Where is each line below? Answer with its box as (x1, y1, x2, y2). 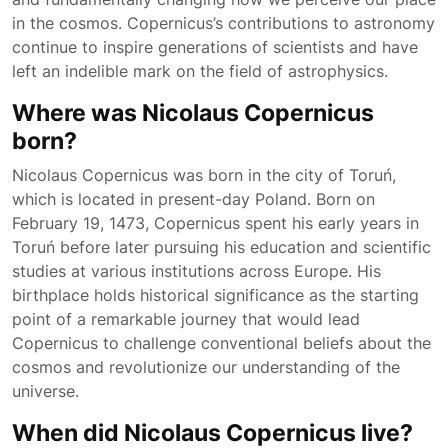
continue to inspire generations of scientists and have (12, 37, 418, 57)
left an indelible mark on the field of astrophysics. (12, 61, 388, 81)
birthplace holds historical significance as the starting (12, 285, 419, 305)
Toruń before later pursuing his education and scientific (12, 237, 431, 257)
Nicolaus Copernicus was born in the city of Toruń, (12, 165, 396, 185)
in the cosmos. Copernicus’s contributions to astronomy (12, 13, 435, 33)
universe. (12, 381, 79, 401)
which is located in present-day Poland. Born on (12, 189, 375, 209)
